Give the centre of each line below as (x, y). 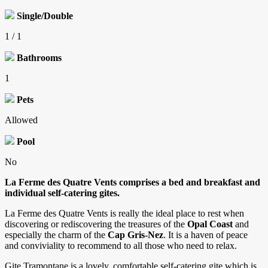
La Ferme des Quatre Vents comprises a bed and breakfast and (133, 182)
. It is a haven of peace (205, 235)
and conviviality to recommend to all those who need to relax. (122, 246)
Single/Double (45, 16)
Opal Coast (210, 224)
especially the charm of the (56, 235)
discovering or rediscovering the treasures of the (95, 224)
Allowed (21, 120)
